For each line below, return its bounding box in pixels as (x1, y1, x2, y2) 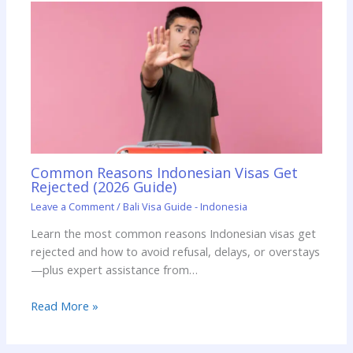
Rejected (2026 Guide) (31, 176, 177, 196)
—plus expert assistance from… (31, 262, 199, 278)
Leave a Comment (31, 199, 115, 214)
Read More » (31, 298, 99, 314)
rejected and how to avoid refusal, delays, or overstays (31, 243, 321, 260)
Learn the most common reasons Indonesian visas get (31, 225, 317, 242)
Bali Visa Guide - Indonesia (123, 199, 248, 214)
